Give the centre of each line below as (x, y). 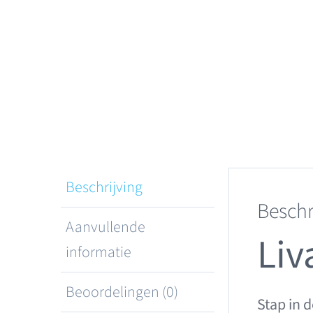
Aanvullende (105, 227)
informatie (98, 253)
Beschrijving (104, 188)
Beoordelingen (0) (122, 292)
